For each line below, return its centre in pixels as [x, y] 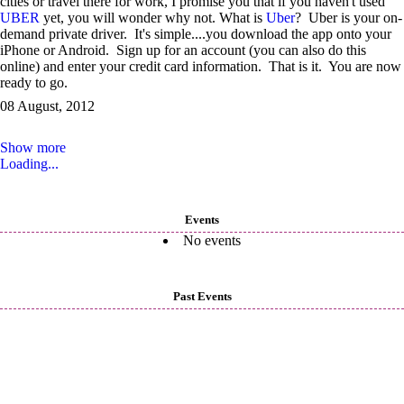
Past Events [202, 296]
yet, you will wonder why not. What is [153, 18]
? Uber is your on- [349, 18]
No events [212, 240]
